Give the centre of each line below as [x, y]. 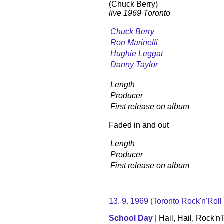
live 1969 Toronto [140, 13]
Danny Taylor [134, 64]
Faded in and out [139, 125]
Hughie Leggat [137, 53]
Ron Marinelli [134, 42]
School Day [131, 218]
